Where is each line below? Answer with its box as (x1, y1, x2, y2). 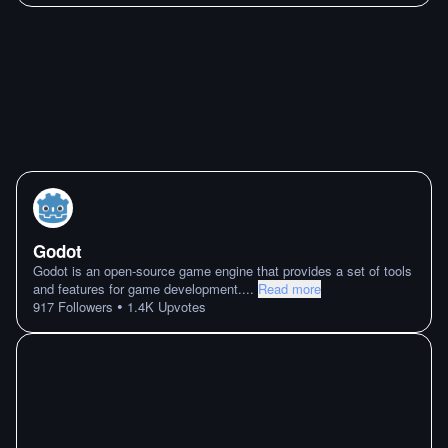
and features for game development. (33, 279, 242, 298)
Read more (258, 279, 321, 298)
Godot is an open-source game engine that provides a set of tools (33, 261, 412, 280)
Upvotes (154, 297, 206, 316)
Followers (54, 297, 113, 316)
